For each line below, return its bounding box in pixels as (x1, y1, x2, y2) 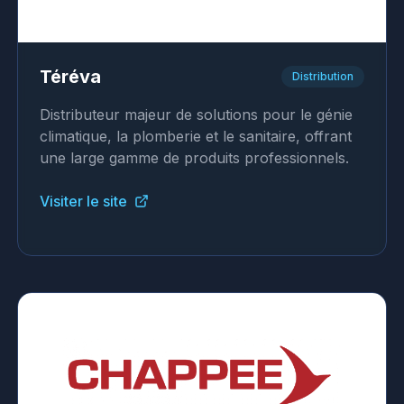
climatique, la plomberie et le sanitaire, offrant (39, 127, 352, 145)
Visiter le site (39, 192, 127, 210)
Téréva (39, 66, 101, 87)
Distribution (292, 69, 354, 83)
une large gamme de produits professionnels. (39, 149, 349, 167)
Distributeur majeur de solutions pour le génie (39, 106, 353, 124)
